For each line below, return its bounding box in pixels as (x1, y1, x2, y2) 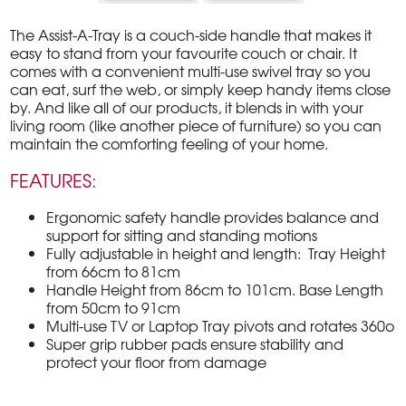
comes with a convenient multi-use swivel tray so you (10, 60, 372, 82)
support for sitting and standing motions (46, 224, 318, 246)
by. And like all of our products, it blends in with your (10, 96, 364, 119)
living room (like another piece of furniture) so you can (10, 114, 382, 137)
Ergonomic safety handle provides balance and (46, 206, 380, 228)
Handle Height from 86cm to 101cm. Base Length (46, 278, 384, 301)
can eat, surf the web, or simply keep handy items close (10, 78, 391, 101)
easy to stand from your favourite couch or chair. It (10, 42, 358, 64)
